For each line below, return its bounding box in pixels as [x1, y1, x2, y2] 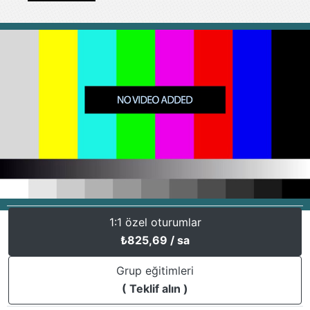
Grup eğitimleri [116, 264, 194, 278]
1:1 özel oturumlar [109, 215, 201, 230]
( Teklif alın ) [122, 282, 188, 296]
